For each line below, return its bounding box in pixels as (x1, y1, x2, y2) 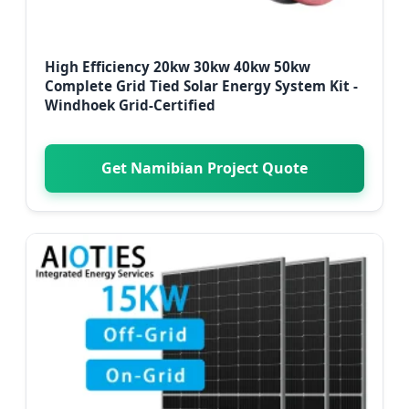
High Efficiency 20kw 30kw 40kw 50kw (45, 58, 310, 77)
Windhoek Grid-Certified (45, 96, 215, 115)
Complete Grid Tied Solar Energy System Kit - (45, 77, 358, 96)
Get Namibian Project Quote (101, 158, 308, 179)
